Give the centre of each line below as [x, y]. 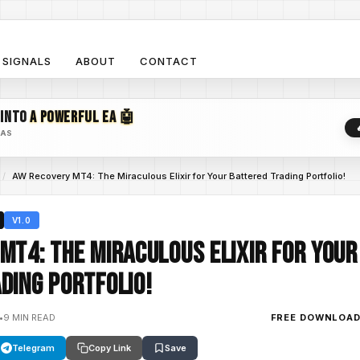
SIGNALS [27, 61]
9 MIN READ [29, 317]
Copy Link [110, 348]
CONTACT [169, 61]
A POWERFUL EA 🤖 [83, 117]
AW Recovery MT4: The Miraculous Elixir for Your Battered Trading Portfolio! [179, 176]
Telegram [33, 348]
